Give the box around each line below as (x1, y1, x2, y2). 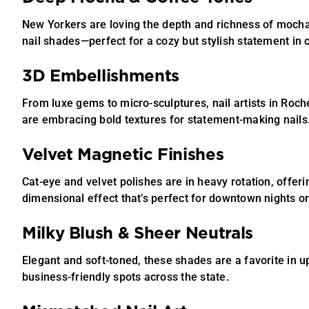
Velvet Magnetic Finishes (21, 147, 224, 163)
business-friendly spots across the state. (21, 270, 229, 283)
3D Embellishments (21, 68, 179, 85)
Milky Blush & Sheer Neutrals (21, 226, 253, 242)
